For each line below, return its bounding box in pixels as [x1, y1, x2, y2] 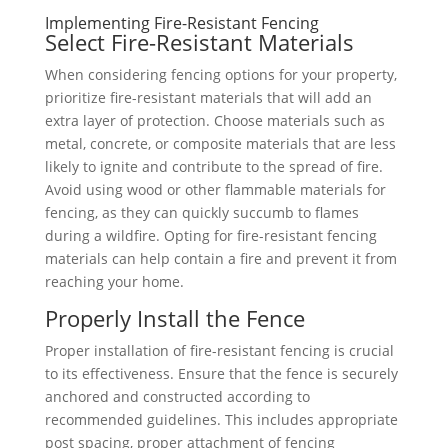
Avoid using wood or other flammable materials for [44, 180, 386, 200]
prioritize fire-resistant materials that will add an [44, 88, 372, 108]
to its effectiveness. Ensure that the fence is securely [44, 364, 398, 384]
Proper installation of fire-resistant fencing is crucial [44, 341, 394, 361]
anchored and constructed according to [44, 387, 310, 407]
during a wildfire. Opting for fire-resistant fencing [44, 226, 377, 246]
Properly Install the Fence [44, 303, 305, 334]
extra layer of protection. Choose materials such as [44, 111, 385, 131]
